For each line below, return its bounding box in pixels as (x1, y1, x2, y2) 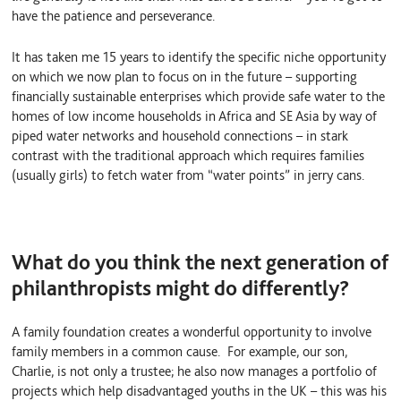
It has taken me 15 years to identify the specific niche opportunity (12, 48, 387, 66)
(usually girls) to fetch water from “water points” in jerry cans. (12, 166, 365, 184)
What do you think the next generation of (12, 248, 389, 275)
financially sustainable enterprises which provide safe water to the (12, 88, 386, 106)
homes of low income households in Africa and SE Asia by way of (12, 107, 378, 125)
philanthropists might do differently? (12, 274, 351, 301)
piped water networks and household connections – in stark (12, 127, 349, 145)
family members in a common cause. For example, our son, (12, 343, 348, 361)
